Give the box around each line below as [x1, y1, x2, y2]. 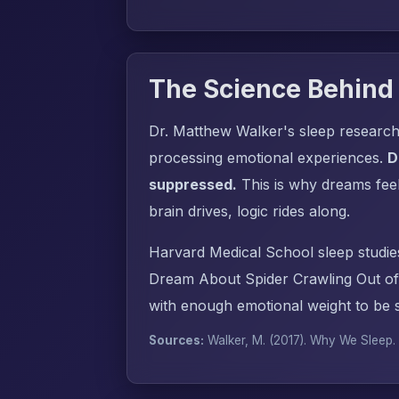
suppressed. [149, 175, 237, 194]
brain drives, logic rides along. [149, 202, 350, 221]
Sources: [149, 333, 204, 348]
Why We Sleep [310, 333, 393, 348]
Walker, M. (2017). [204, 333, 310, 348]
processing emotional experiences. [149, 149, 387, 167]
